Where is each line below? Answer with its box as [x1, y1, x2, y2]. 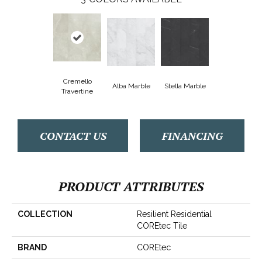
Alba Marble [112, 82, 150, 91]
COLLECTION [18, 209, 73, 219]
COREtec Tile [137, 220, 187, 230]
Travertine [61, 87, 93, 95]
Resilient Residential [137, 209, 212, 219]
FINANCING [161, 128, 223, 143]
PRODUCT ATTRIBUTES [58, 177, 204, 195]
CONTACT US [39, 128, 106, 143]
